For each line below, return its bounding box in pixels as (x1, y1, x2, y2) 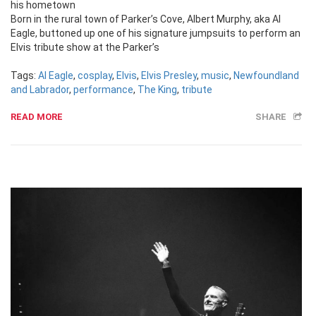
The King (138, 83, 177, 95)
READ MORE (11, 111, 63, 122)
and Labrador (11, 83, 69, 95)
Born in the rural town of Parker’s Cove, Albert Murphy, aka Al (11, 13, 281, 25)
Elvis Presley (141, 69, 197, 81)
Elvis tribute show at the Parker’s (11, 41, 159, 53)
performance (73, 83, 133, 95)
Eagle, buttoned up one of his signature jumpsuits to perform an (11, 27, 300, 39)
